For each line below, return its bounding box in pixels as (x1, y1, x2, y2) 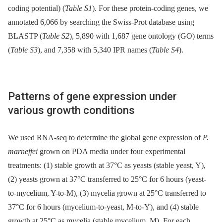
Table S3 (10, 45, 38, 54)
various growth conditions (8, 104, 135, 116)
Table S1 (65, 3, 92, 12)
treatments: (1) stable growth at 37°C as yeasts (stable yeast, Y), (8, 161, 206, 169)
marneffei (8, 147, 38, 156)
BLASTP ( (8, 31, 42, 40)
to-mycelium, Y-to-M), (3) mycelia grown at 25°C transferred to (8, 188, 206, 197)
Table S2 (42, 31, 69, 40)
